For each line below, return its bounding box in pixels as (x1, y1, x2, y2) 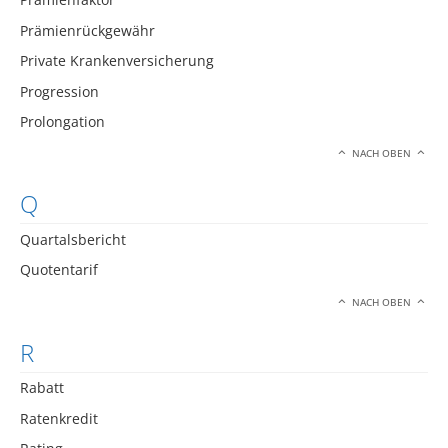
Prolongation (20, 111, 105, 131)
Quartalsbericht (20, 229, 126, 249)
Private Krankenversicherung (20, 51, 214, 71)
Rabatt (20, 378, 64, 398)
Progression (20, 81, 99, 101)
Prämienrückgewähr (20, 20, 155, 40)
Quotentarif (20, 260, 98, 280)
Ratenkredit (20, 408, 98, 428)
